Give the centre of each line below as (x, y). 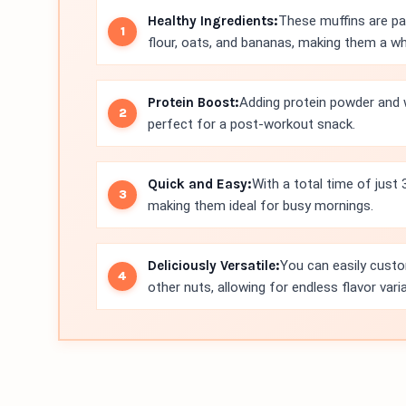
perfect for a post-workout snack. (251, 124)
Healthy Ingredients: (213, 21)
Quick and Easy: (200, 184)
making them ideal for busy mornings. (261, 206)
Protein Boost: (193, 102)
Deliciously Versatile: (214, 266)
